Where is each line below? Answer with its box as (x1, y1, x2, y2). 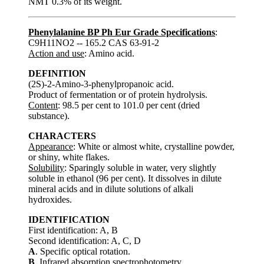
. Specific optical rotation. (35, 246, 130, 256)
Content (28, 100, 58, 110)
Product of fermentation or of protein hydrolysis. (28, 89, 207, 100)
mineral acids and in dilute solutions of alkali (28, 183, 193, 194)
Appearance (28, 141, 73, 151)
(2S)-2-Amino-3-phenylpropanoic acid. (28, 78, 174, 89)
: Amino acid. (84, 48, 134, 58)
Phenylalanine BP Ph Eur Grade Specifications (28, 27, 215, 37)
